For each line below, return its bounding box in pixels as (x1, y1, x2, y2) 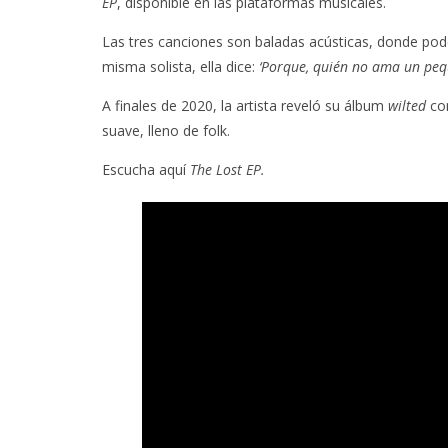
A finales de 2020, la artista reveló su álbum (102, 96, 388, 115)
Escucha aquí (102, 160, 190, 179)
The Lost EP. (190, 160, 265, 179)
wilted (388, 96, 430, 115)
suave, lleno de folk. (102, 121, 230, 140)
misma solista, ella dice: (102, 57, 259, 76)
